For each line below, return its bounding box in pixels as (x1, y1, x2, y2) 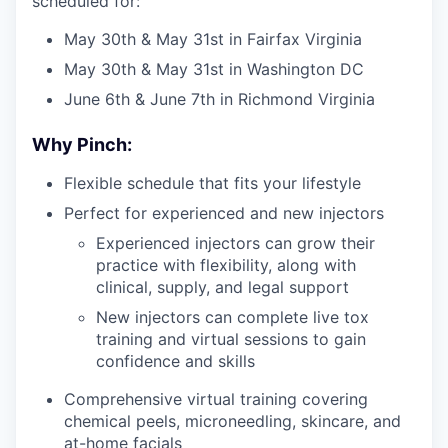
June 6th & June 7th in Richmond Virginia (64, 88, 375, 109)
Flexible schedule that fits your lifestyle (64, 172, 361, 193)
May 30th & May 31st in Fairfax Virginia (64, 28, 362, 49)
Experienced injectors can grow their (96, 232, 375, 253)
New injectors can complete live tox (96, 306, 369, 327)
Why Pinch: (32, 133, 132, 155)
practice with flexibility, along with (96, 254, 356, 275)
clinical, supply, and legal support (96, 276, 349, 297)
